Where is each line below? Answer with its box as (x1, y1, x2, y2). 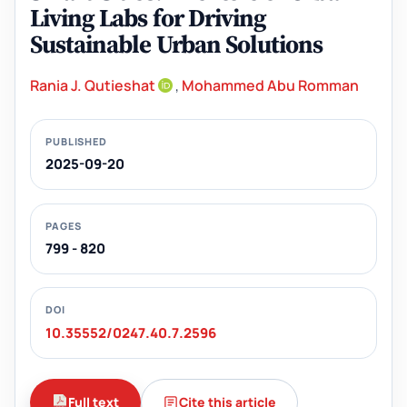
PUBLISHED (45, 134, 107, 148)
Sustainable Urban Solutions (30, 27, 323, 62)
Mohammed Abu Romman (182, 75, 359, 96)
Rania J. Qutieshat (30, 75, 155, 96)
